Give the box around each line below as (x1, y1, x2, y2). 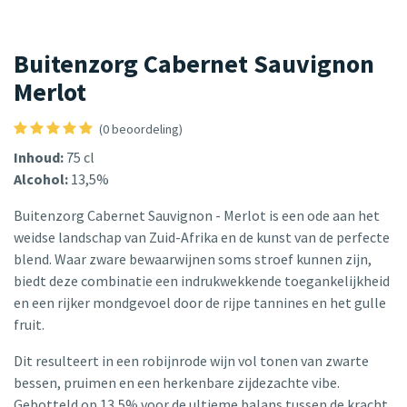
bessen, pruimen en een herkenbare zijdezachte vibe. (14, 373, 340, 392)
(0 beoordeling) (99, 121, 183, 138)
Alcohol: (14, 170, 68, 189)
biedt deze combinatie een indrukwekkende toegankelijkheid (14, 272, 390, 291)
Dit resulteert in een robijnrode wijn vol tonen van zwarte (14, 352, 369, 371)
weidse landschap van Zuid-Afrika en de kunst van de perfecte (14, 228, 390, 247)
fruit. (14, 315, 47, 334)
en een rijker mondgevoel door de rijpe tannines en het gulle (14, 293, 386, 313)
